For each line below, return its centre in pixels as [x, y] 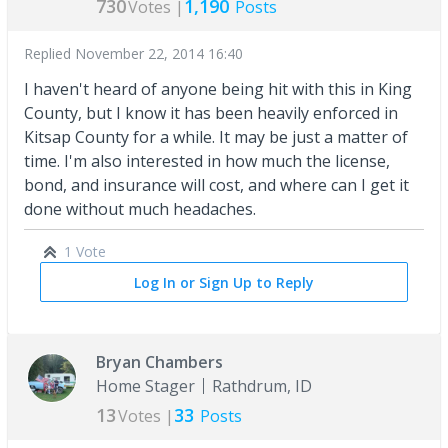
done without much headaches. [142, 208]
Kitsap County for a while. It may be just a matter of [216, 136]
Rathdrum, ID [262, 385]
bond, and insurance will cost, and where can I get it [216, 184]
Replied [49, 53]
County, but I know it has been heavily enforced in [211, 112]
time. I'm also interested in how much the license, [207, 160]
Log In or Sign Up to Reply [224, 282]
